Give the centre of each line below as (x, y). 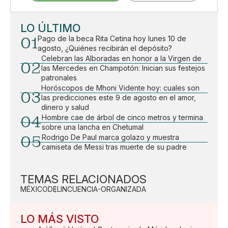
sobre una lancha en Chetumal (93, 127)
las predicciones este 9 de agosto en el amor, (119, 97)
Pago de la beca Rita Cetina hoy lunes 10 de (112, 38)
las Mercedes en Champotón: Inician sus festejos (123, 68)
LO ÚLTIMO (50, 28)
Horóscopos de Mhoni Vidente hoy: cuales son (120, 88)
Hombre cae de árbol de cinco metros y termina (122, 117)
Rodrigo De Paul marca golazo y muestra (110, 137)
